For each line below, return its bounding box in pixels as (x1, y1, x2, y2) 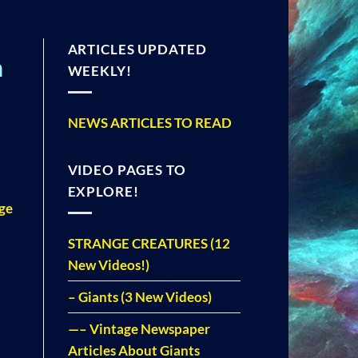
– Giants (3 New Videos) (67, 288, 212, 306)
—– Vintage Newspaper (67, 320, 210, 338)
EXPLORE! (67, 183, 139, 201)
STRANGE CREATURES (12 (67, 235, 230, 253)
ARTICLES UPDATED (67, 41, 207, 58)
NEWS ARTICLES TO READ (67, 114, 232, 132)
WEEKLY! (67, 62, 132, 80)
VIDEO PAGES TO (67, 161, 186, 179)
